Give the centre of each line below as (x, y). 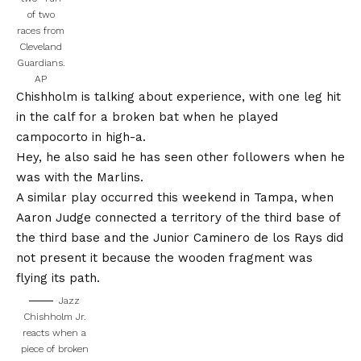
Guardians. (41, 62)
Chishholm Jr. (54, 316)
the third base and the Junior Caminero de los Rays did (180, 237)
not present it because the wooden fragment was (164, 257)
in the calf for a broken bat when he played (147, 116)
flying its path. (58, 278)
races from (41, 30)
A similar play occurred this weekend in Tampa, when (175, 197)
